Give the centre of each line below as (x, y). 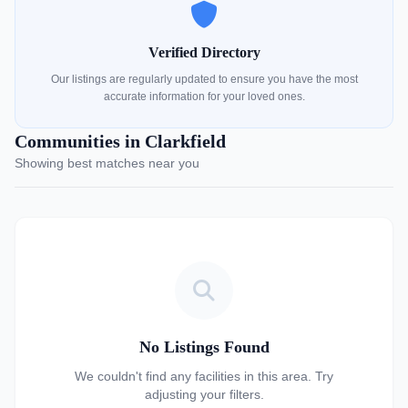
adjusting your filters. (204, 394)
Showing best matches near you (107, 163)
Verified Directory (204, 52)
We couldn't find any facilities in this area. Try (204, 376)
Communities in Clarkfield (120, 141)
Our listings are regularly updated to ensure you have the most (204, 79)
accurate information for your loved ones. (204, 97)
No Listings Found (204, 347)
